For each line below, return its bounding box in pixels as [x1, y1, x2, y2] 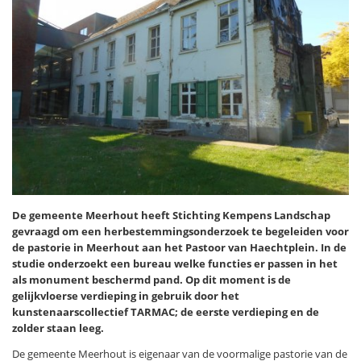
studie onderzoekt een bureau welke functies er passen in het [12, 255, 338, 271]
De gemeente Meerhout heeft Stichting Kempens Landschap [12, 207, 330, 222]
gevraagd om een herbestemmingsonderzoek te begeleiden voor [12, 223, 349, 239]
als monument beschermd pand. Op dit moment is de [12, 272, 291, 287]
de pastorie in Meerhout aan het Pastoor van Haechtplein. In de [12, 239, 346, 255]
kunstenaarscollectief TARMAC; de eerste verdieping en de [12, 304, 319, 319]
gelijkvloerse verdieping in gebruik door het [12, 288, 239, 303]
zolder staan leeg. [12, 320, 104, 335]
